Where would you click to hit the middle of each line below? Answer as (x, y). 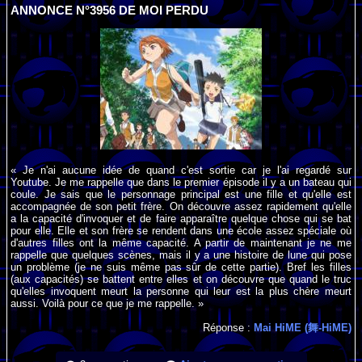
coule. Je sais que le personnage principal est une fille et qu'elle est (181, 195)
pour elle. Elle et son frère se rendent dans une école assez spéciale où (181, 231)
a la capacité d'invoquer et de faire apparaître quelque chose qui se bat (181, 219)
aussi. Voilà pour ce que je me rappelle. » (107, 304)
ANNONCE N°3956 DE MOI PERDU (110, 10)
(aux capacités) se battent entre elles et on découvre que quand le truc (181, 280)
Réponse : (228, 327)
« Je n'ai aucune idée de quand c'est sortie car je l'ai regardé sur (181, 170)
